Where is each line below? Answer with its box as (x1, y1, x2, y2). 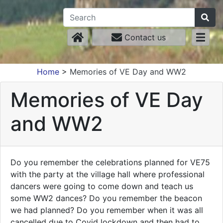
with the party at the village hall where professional (10, 169, 205, 179)
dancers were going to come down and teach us (10, 181, 193, 191)
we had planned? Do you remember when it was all (10, 205, 203, 215)
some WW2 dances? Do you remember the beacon (10, 193, 202, 203)
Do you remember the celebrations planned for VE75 (10, 157, 210, 167)
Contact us (122, 32, 166, 42)
